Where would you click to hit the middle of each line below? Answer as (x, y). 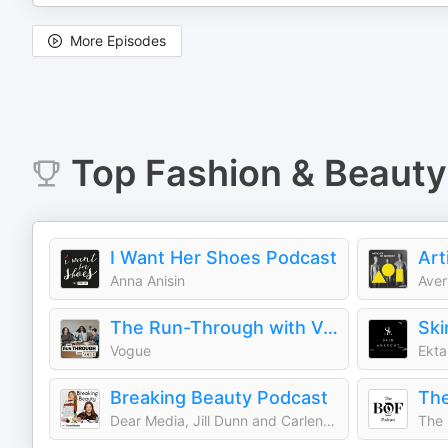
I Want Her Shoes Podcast (223, 257)
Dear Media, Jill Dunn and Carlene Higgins (329, 420)
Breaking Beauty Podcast (219, 397)
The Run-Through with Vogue (330, 327)
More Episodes (118, 40)
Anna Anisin (147, 280)
